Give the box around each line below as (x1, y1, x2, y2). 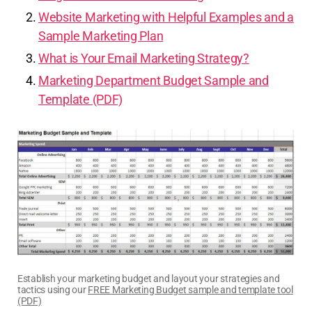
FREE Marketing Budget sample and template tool (88, 284, 293, 296)
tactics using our (17, 284, 88, 296)
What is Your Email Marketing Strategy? (38, 51, 249, 66)
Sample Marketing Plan (38, 29, 164, 44)
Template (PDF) (38, 92, 123, 107)
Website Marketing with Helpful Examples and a (38, 10, 294, 25)
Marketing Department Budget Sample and (38, 73, 269, 88)
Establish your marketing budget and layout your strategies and (17, 273, 280, 285)
